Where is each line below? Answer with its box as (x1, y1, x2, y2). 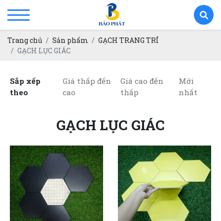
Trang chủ (7, 35, 42, 45)
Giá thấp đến (62, 76, 111, 86)
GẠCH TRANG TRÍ (98, 35, 159, 45)
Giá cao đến (120, 76, 164, 86)
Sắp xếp (10, 76, 40, 86)
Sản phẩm (52, 35, 88, 45)
